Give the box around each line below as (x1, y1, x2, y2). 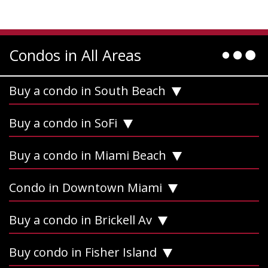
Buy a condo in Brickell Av (9, 211, 152, 228)
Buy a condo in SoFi (9, 114, 117, 131)
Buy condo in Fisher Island (9, 243, 157, 260)
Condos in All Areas (9, 44, 141, 65)
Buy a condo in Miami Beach (9, 147, 166, 163)
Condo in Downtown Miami (9, 179, 162, 196)
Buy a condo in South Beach (9, 82, 166, 99)
